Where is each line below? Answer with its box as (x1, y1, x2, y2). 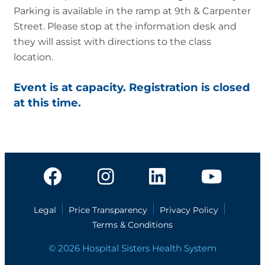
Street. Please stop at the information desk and (14, 20, 237, 32)
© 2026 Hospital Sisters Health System (48, 243, 216, 254)
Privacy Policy (160, 205, 219, 215)
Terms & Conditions (92, 219, 173, 230)
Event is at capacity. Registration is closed (14, 80, 250, 94)
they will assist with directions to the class (14, 35, 211, 47)
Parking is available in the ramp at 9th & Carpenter (14, 5, 251, 17)
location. (14, 51, 53, 63)
